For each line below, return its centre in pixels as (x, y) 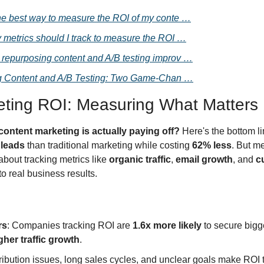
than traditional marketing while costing (108, 145)
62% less (212, 145)
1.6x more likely (167, 225)
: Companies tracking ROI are (70, 225)
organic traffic (140, 159)
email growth (204, 159)
